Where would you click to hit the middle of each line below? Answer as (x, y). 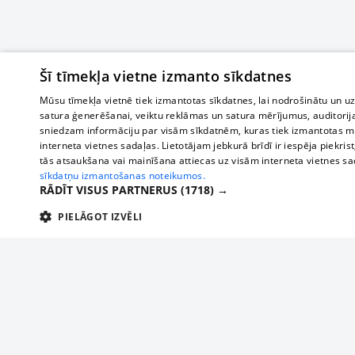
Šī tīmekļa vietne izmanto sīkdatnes (166, 76)
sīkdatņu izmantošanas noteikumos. (122, 176)
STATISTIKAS (268, 246)
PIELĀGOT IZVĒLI (100, 217)
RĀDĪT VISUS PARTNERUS (110, 190)
